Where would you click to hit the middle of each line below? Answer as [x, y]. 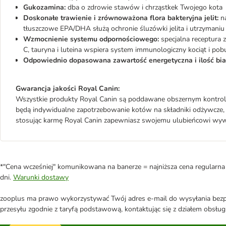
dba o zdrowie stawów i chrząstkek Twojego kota [144, 7]
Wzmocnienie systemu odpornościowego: [91, 39]
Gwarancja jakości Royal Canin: [68, 88]
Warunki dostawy [41, 177]
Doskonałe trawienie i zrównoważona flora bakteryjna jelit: [121, 18]
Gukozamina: [44, 7]
